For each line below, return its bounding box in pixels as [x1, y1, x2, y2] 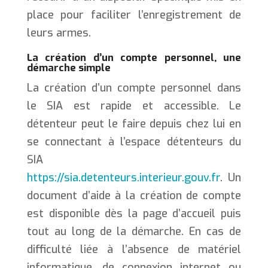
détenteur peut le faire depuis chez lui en [26, 116, 242, 131]
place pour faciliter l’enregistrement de [26, 7, 242, 22]
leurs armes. [26, 25, 91, 40]
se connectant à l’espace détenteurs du [26, 134, 242, 149]
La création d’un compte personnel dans [26, 80, 242, 95]
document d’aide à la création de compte [26, 188, 242, 203]
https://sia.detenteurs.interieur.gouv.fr [26, 170, 220, 185]
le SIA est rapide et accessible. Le [26, 98, 242, 113]
